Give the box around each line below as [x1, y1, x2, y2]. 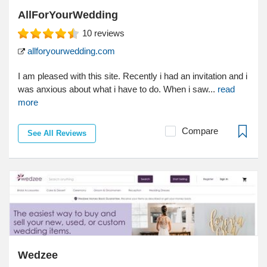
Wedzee [18, 249, 58, 262]
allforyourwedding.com [25, 46, 115, 57]
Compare [182, 126, 218, 136]
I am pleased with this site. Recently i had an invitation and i [18, 71, 247, 82]
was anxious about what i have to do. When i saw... [18, 84, 218, 95]
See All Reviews [27, 129, 86, 138]
